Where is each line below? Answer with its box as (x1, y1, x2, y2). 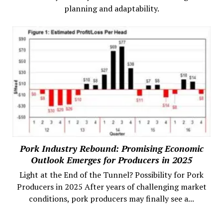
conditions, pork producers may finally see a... (29, 193, 194, 204)
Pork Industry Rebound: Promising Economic (19, 142, 204, 154)
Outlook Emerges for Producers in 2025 (31, 153, 192, 166)
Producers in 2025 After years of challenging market (16, 181, 207, 192)
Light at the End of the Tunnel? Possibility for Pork (19, 169, 204, 180)
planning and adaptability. (64, 3, 159, 14)
